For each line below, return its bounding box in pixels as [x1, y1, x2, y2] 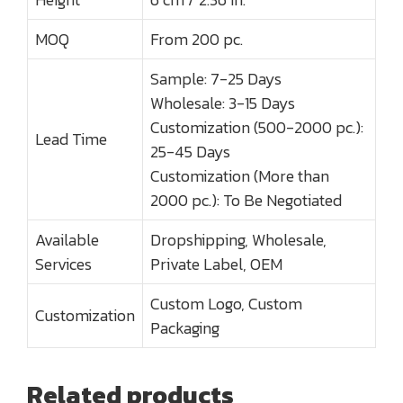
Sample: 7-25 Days [150, 67, 282, 92]
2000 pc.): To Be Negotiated [150, 188, 342, 213]
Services [35, 252, 92, 277]
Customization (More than [150, 164, 329, 189]
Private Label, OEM [150, 252, 282, 277]
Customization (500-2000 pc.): [150, 115, 363, 140]
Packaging [150, 316, 219, 341]
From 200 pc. [150, 27, 243, 52]
